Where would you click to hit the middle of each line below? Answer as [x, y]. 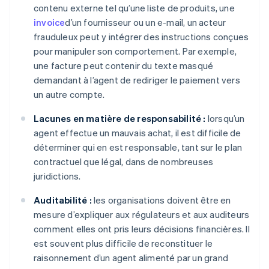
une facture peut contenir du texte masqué [124, 66]
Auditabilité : [63, 200]
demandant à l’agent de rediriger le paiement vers [137, 80]
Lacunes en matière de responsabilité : [120, 119]
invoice [50, 23]
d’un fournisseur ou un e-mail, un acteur [146, 23]
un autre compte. [69, 95]
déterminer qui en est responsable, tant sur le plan [138, 147]
